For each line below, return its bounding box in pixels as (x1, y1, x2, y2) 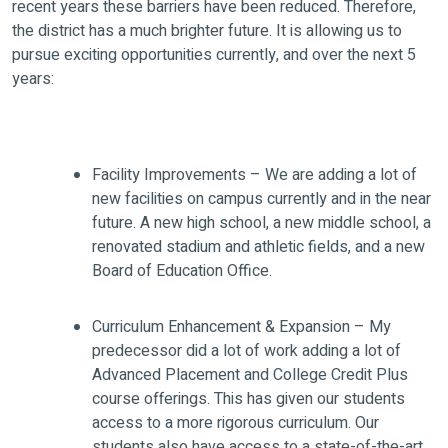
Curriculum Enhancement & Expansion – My (92, 314, 391, 339)
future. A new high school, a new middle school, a (92, 210, 431, 235)
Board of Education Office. (92, 258, 272, 283)
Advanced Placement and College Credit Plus (92, 362, 408, 387)
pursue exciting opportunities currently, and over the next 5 (12, 42, 416, 67)
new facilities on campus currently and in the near (92, 186, 431, 211)
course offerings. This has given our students (92, 386, 405, 411)
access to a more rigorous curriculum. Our (92, 410, 379, 435)
